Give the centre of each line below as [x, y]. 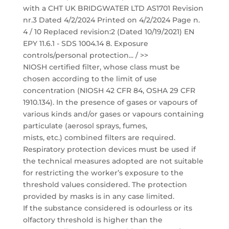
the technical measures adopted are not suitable [113, 161]
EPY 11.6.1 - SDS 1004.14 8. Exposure [85, 43]
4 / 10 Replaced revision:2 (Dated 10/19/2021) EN [108, 32]
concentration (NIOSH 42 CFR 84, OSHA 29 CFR [109, 90]
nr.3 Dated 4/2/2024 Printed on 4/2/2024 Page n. [111, 20]
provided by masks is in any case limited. [98, 196]
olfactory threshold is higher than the [93, 220]
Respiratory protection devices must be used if [109, 149]
